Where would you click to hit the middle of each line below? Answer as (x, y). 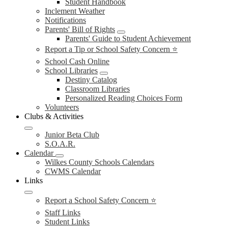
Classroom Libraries (97, 89)
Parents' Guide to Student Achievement (128, 38)
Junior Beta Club (72, 135)
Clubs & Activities (54, 116)
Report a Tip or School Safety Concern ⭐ (111, 49)
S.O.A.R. (60, 144)
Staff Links (63, 212)
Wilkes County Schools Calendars (99, 162)
